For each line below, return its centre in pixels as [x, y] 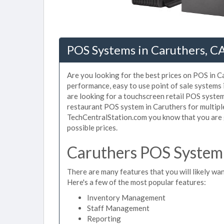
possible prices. [92, 127]
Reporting [104, 218]
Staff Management [118, 208]
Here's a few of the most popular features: [136, 182]
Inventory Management [126, 197]
